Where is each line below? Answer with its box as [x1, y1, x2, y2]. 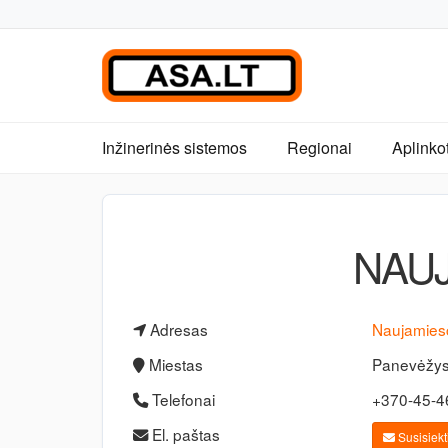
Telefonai [148, 388, 215, 410]
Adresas [146, 318, 208, 340]
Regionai [287, 136, 352, 159]
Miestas [145, 353, 203, 375]
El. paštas [148, 423, 220, 445]
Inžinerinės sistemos [102, 136, 247, 159]
